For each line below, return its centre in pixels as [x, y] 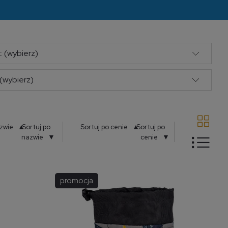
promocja [77, 180]
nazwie [32, 137]
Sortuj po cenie [104, 127]
